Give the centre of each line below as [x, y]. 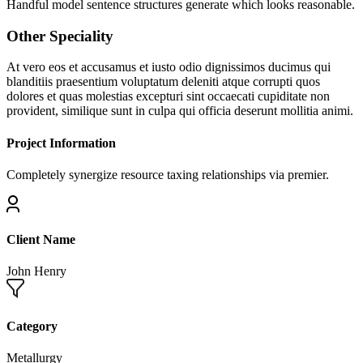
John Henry [36, 271]
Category [32, 326]
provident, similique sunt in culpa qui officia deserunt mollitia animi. [180, 111]
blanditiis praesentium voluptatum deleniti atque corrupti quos [163, 82]
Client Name [41, 240]
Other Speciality [60, 36]
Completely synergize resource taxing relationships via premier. [168, 174]
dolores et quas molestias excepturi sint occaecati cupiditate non [168, 96]
